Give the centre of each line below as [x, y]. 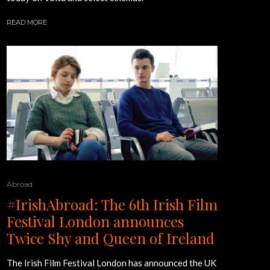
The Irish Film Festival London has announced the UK [111, 262]
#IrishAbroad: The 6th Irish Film [112, 204]
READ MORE [27, 23]
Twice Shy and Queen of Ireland [111, 238]
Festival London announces [95, 221]
